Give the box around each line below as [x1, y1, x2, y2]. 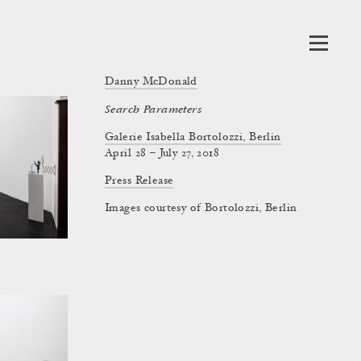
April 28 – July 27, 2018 [105, 148, 220, 160]
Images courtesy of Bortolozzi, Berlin [105, 203, 297, 214]
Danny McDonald [105, 77, 197, 88]
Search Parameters [105, 103, 202, 116]
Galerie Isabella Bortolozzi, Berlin [105, 132, 281, 143]
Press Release [105, 176, 174, 187]
